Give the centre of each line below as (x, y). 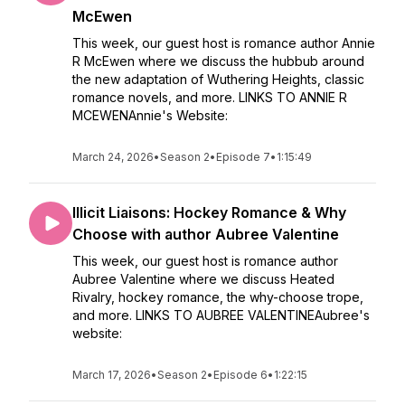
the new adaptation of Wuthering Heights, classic (218, 79)
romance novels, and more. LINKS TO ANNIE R (210, 97)
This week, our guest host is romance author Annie (224, 43)
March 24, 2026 (113, 157)
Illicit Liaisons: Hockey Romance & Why (209, 212)
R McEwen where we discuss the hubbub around (218, 61)
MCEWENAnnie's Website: (150, 115)
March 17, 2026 (112, 375)
